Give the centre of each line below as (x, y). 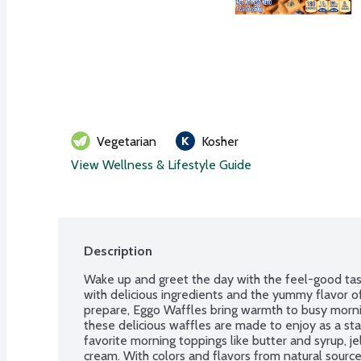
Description (118, 251)
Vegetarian (127, 141)
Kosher (220, 141)
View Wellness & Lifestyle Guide (161, 164)
